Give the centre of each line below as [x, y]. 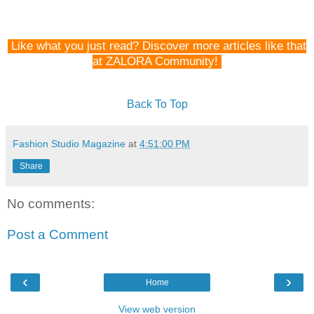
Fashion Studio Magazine [69, 144]
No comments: [51, 204]
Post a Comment [57, 234]
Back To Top [157, 104]
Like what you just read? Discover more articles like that [159, 46]
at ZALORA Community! [155, 62]
